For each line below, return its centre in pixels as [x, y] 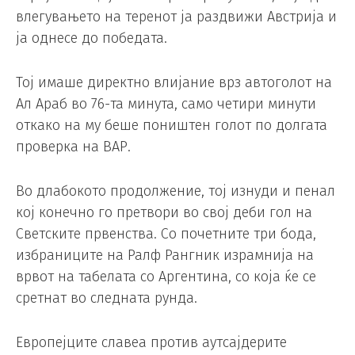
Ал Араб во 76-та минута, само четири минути [166, 104]
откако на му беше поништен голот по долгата [172, 126]
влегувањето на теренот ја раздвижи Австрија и [176, 17]
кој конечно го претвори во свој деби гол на [164, 212]
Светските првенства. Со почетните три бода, [166, 233]
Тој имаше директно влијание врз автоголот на [174, 83]
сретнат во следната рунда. [107, 298]
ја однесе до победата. [92, 38]
